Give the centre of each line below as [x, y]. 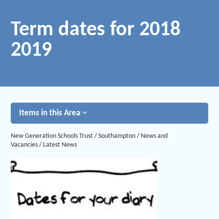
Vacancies [24, 145]
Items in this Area [51, 113]
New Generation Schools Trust [52, 136]
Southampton [117, 136]
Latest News [60, 145]
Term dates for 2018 [96, 30]
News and [154, 136]
